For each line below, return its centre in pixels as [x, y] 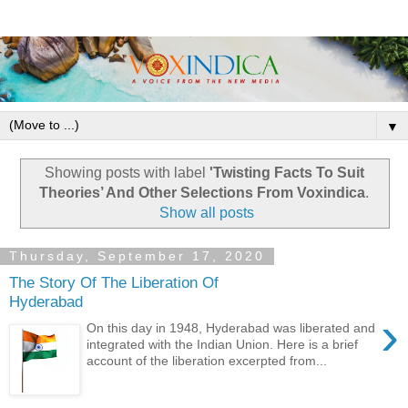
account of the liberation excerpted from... [207, 360]
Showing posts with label [127, 172]
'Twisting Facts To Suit [286, 172]
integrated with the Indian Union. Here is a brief [223, 344]
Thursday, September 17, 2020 [137, 256]
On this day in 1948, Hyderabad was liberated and [231, 327]
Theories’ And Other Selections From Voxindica [202, 192]
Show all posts [207, 212]
